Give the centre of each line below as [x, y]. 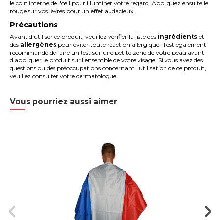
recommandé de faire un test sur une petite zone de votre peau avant [107, 52]
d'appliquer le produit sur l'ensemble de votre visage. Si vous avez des [107, 60]
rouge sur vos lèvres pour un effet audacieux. [72, 11]
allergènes [39, 44]
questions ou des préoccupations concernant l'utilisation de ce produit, [108, 68]
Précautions [34, 24]
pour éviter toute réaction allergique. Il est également [132, 44]
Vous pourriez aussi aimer [64, 101]
